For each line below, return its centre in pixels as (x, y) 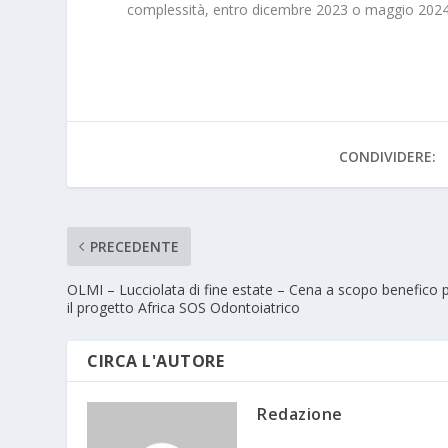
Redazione (300, 414)
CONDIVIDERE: (388, 157)
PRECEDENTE (135, 247)
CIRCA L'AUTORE (156, 361)
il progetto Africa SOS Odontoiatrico (184, 308)
